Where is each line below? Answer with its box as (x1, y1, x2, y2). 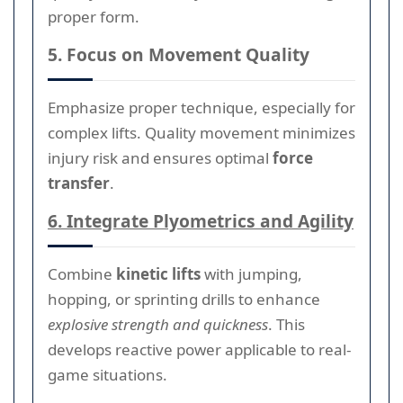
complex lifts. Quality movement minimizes (48, 121, 355, 143)
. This (268, 313, 305, 335)
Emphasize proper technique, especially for (48, 96, 355, 118)
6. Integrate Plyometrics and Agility (48, 208, 354, 233)
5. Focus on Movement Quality (48, 41, 309, 67)
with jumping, (201, 263, 302, 284)
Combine (48, 263, 116, 284)
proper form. (48, 5, 139, 27)
